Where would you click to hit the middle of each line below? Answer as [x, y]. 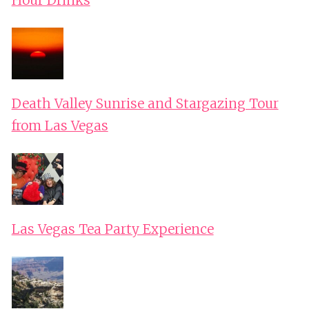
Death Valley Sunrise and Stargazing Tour [145, 104]
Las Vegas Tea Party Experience [112, 229]
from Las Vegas [60, 126]
